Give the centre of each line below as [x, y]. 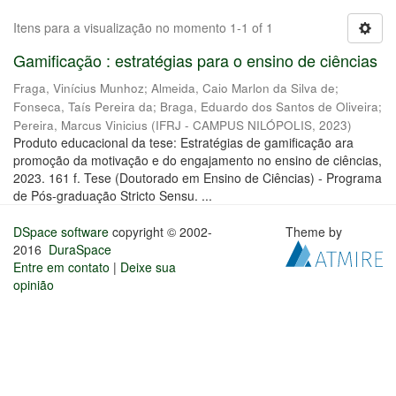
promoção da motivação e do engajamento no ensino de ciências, [198, 160]
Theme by [316, 232]
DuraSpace [80, 249]
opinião [34, 285]
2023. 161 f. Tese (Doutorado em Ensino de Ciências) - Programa [198, 178]
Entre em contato [61, 267]
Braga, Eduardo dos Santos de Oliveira [269, 107]
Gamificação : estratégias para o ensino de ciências [195, 60]
